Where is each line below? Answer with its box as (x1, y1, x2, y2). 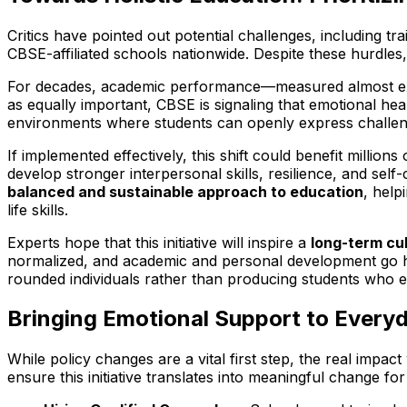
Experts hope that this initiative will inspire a (7, 233, 311, 252)
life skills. (7, 200, 68, 219)
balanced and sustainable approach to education (7, 182, 363, 201)
